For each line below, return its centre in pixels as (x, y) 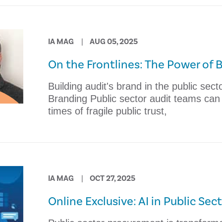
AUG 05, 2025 (113, 42)
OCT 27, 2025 (112, 178)
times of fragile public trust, (107, 111)
